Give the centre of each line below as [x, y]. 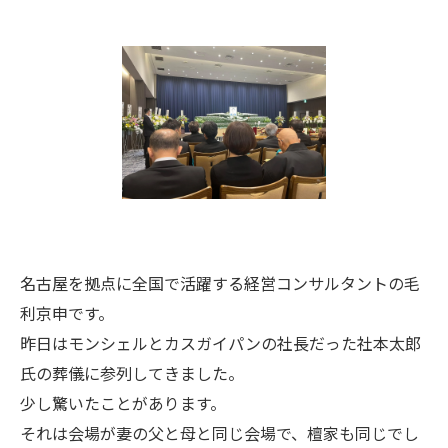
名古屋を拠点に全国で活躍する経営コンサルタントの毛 [220, 283]
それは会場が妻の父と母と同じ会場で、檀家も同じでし [219, 433]
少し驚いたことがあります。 [123, 403]
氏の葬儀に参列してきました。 [132, 373]
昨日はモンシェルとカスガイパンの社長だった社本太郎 [220, 343]
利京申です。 [67, 313]
